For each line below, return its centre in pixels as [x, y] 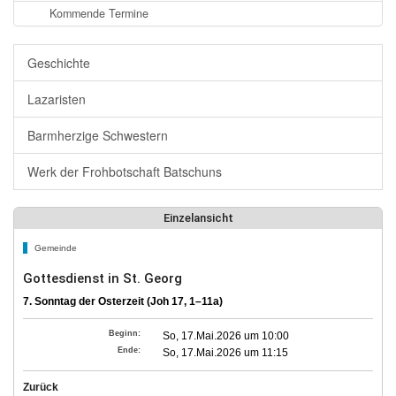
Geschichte [59, 63]
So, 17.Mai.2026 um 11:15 [226, 353]
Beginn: [125, 333]
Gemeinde [54, 248]
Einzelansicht [198, 218]
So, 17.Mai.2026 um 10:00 [226, 336]
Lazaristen [57, 99]
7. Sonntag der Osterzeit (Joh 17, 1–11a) [123, 301]
